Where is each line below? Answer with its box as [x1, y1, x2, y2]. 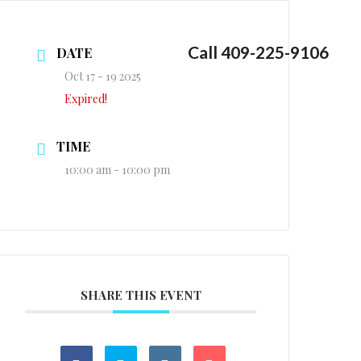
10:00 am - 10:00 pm [64, 162, 171, 177]
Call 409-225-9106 [188, 42, 329, 62]
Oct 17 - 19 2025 [64, 68, 142, 84]
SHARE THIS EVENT [80, 287, 201, 303]
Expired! [64, 91, 108, 106]
